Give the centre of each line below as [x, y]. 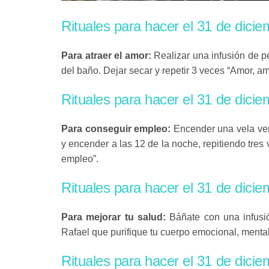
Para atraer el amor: [108, 56]
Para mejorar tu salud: [116, 217]
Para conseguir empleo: [117, 129]
